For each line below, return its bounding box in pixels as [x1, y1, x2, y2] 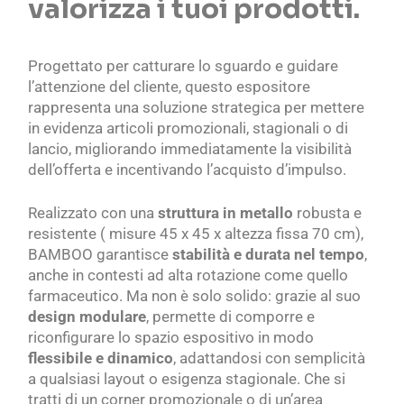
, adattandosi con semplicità [173, 348, 366, 367]
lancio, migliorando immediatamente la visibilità [28, 139, 353, 158]
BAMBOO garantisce [28, 244, 173, 263]
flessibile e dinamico [28, 348, 174, 367]
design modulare [28, 307, 147, 326]
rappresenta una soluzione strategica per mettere [28, 97, 365, 116]
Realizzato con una [28, 203, 159, 222]
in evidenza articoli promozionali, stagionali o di [28, 118, 349, 137]
